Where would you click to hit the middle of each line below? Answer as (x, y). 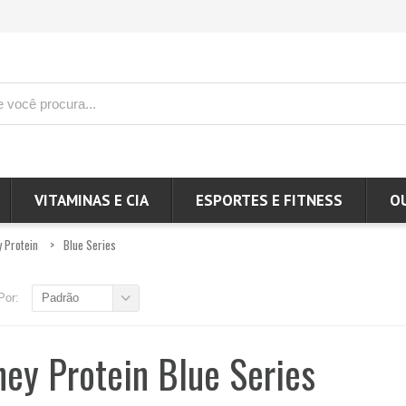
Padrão (60, 298)
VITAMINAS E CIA (92, 200)
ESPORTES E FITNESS (269, 200)
